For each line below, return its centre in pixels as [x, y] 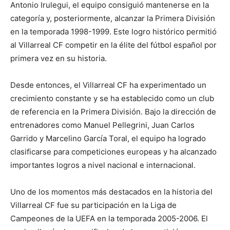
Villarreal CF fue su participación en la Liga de [93, 205]
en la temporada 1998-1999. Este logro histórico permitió [113, 32]
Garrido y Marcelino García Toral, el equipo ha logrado [108, 139]
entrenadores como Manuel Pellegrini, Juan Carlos [102, 125]
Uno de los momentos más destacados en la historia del [111, 192]
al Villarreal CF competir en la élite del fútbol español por [113, 45]
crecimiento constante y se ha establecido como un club [112, 99]
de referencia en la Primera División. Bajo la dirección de [113, 112]
